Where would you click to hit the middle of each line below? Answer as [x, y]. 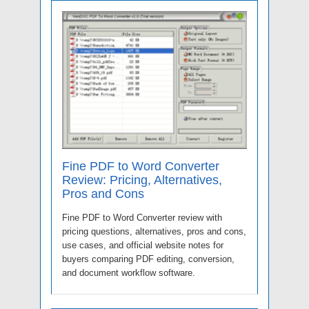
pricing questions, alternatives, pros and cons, [154, 231]
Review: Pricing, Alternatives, [142, 180]
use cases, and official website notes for [143, 245]
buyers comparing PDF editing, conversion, [148, 259]
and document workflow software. [129, 272]
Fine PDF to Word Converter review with [142, 217]
